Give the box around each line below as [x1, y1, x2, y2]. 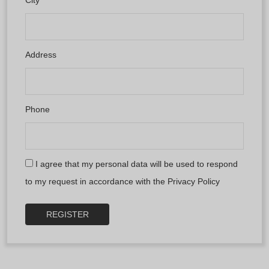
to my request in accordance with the [25, 176, 168, 186]
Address [25, 49, 56, 59]
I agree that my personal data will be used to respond [33, 159, 238, 169]
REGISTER [46, 209, 89, 219]
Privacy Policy [168, 176, 220, 186]
